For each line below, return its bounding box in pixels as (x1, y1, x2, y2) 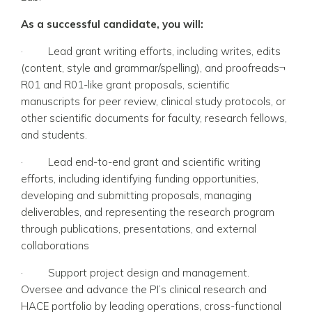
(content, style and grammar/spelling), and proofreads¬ (21, 61, 286, 75)
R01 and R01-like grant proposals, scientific (21, 77, 230, 91)
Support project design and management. (48, 265, 249, 279)
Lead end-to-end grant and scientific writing (48, 155, 260, 169)
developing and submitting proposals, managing (21, 188, 251, 202)
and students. (21, 127, 87, 141)
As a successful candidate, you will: (21, 17, 203, 31)
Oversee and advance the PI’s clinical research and (21, 282, 267, 296)
